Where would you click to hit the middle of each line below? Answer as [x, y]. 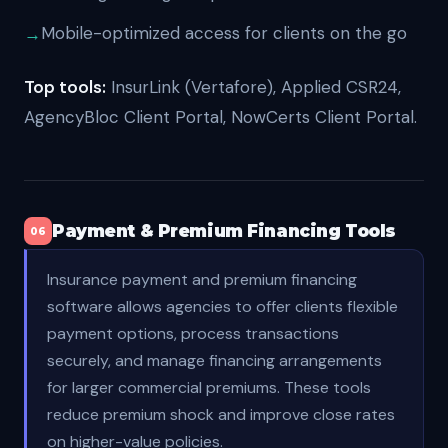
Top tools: [65, 87]
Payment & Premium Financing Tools [224, 231]
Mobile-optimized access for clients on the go [224, 33]
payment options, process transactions [193, 333]
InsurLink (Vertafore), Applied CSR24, [253, 87]
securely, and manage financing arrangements [214, 360]
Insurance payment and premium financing [202, 279]
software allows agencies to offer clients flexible [222, 306]
